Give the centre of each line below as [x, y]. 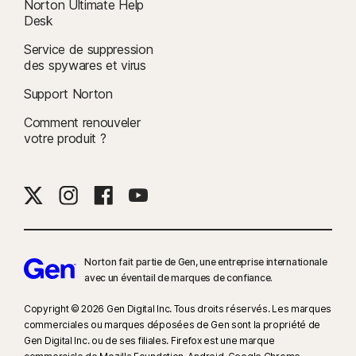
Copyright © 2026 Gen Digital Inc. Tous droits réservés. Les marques [178, 309]
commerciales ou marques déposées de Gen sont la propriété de [172, 325]
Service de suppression [89, 49]
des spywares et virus [85, 65]
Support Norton [68, 94]
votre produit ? [65, 138]
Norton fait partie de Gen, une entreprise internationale [206, 262]
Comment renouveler [82, 122]
